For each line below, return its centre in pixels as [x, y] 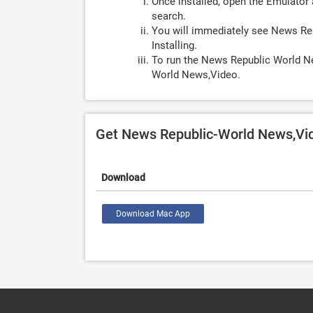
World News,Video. [196, 75]
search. [169, 16]
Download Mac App [153, 214]
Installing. [174, 45]
